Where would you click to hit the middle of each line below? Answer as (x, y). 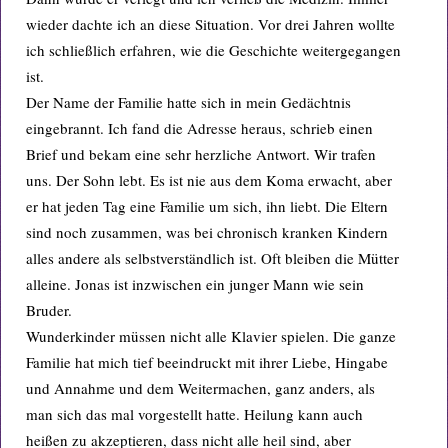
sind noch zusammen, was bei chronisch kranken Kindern (207, 232)
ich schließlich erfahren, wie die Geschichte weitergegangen (213, 50)
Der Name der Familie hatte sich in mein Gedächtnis (188, 102)
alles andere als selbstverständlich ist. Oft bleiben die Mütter (212, 258)
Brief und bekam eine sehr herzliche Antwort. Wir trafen (201, 154)
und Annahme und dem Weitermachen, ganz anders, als (200, 388)
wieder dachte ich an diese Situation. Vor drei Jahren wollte (210, 24)
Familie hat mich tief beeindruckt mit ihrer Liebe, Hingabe (207, 362)
